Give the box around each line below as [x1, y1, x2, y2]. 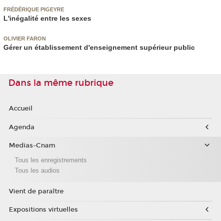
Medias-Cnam [8, 142, 55, 150]
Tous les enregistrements [14, 156, 87, 164]
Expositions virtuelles [8, 206, 78, 214]
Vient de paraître [8, 187, 64, 195]
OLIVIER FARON [3, 35, 46, 41]
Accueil [8, 105, 33, 113]
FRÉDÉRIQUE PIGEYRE [3, 6, 64, 12]
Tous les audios [14, 167, 60, 175]
